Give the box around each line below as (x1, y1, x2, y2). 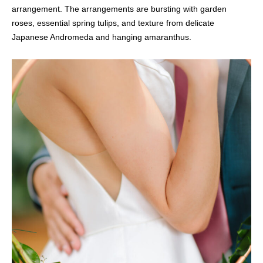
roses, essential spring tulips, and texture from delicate (12, 18, 214, 28)
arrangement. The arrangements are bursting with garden (12, 4, 227, 14)
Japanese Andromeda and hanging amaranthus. (12, 32, 191, 42)
